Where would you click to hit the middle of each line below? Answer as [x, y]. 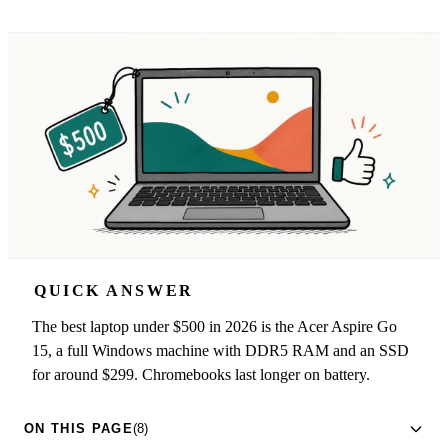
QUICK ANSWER [114, 290]
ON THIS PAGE [78, 429]
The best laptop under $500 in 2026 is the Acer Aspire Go [214, 326]
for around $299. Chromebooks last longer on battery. [201, 374]
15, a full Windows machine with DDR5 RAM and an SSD [220, 350]
